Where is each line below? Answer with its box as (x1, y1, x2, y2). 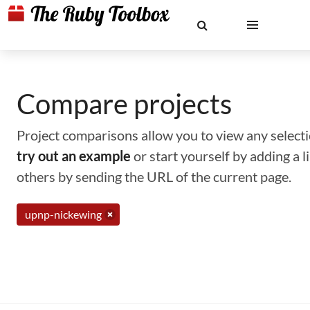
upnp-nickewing (25, 208, 102, 221)
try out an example (17, 147, 131, 164)
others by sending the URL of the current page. (17, 168, 291, 185)
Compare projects (17, 87, 232, 120)
